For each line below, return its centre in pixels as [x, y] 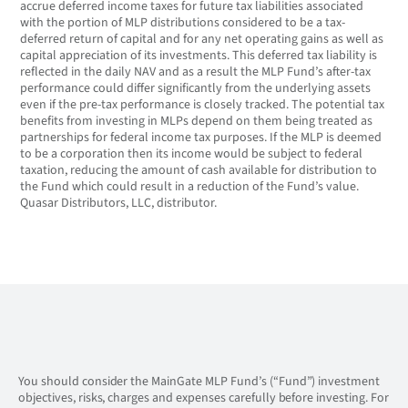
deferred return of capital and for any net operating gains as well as [202, 39]
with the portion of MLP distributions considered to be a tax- [183, 23]
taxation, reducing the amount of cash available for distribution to [199, 170]
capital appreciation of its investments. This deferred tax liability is [199, 56]
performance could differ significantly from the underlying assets [195, 88]
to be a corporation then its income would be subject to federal [191, 154]
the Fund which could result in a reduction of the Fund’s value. [189, 187]
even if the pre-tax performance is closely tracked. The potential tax [202, 105]
